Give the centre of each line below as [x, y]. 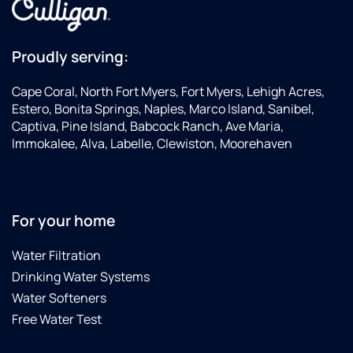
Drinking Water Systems [81, 276]
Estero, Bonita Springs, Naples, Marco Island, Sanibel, [163, 109]
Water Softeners [59, 297]
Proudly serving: [70, 57]
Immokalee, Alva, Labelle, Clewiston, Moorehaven [152, 144]
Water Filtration [56, 255]
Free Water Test [57, 319]
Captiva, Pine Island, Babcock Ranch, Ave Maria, [148, 126]
